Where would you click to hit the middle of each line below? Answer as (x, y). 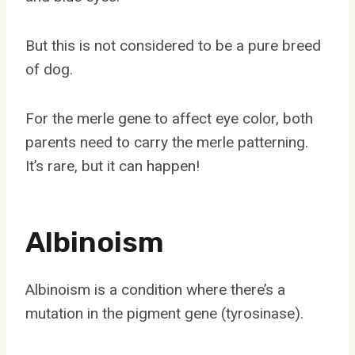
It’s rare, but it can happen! (113, 166)
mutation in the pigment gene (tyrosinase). (164, 313)
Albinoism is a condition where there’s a (155, 289)
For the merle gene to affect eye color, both (169, 118)
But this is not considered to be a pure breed (173, 45)
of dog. (49, 69)
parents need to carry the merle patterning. (167, 142)
